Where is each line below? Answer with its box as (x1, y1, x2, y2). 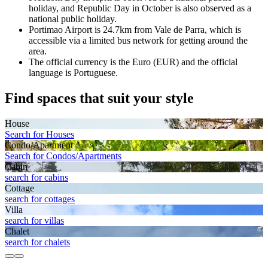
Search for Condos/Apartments (5, 150, 121, 161)
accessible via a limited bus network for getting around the (29, 35, 248, 45)
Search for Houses (5, 129, 74, 139)
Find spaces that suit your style (5, 90, 194, 106)
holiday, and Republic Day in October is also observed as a (29, 2, 251, 13)
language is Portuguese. (29, 67, 118, 78)
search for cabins (5, 172, 68, 182)
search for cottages (5, 193, 75, 204)
